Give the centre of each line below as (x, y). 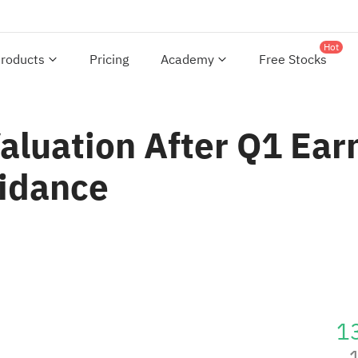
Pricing (109, 60)
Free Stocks (293, 60)
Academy (187, 60)
